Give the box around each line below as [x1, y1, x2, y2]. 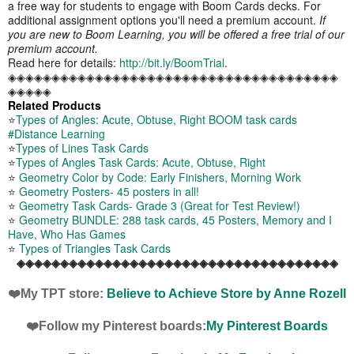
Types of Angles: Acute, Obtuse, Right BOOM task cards [16, 111, 297, 128]
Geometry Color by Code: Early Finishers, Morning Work [19, 168, 301, 185]
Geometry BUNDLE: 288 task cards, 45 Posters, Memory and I [19, 212, 332, 228]
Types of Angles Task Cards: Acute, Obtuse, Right [16, 154, 265, 171]
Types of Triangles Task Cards [19, 240, 171, 257]
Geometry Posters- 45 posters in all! [19, 183, 199, 199]
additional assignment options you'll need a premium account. [8, 11, 319, 28]
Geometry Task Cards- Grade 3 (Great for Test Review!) [19, 198, 300, 213]
